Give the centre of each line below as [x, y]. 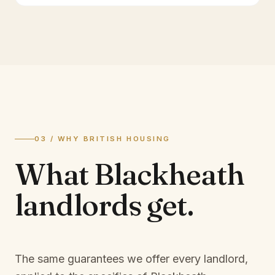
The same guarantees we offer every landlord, [131, 259]
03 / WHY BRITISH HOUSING [103, 139]
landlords [81, 205]
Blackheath [169, 174]
